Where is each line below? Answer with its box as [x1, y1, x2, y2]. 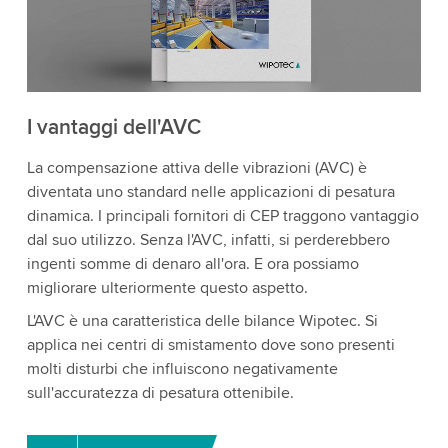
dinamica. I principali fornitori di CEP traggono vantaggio [26, 205, 419, 226]
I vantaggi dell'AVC [26, 114, 201, 140]
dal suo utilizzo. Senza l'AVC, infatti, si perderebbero [26, 229, 390, 250]
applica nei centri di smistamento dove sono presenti [26, 334, 395, 355]
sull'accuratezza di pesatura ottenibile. [26, 382, 294, 403]
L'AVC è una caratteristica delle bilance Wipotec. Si [26, 310, 378, 331]
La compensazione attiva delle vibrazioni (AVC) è [26, 157, 367, 178]
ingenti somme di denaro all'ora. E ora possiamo [26, 253, 359, 274]
